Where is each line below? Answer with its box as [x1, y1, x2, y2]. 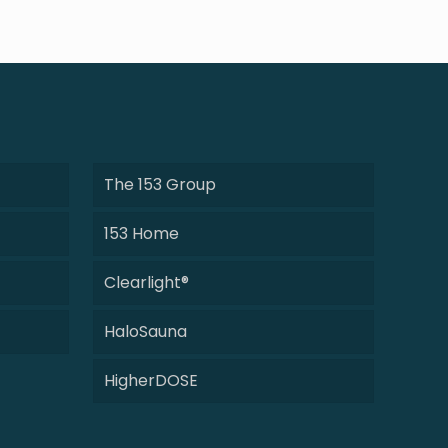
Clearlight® [104, 271, 189, 294]
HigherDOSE [104, 369, 198, 392]
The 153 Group [104, 173, 216, 196]
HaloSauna [104, 320, 187, 343]
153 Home [104, 222, 179, 245]
